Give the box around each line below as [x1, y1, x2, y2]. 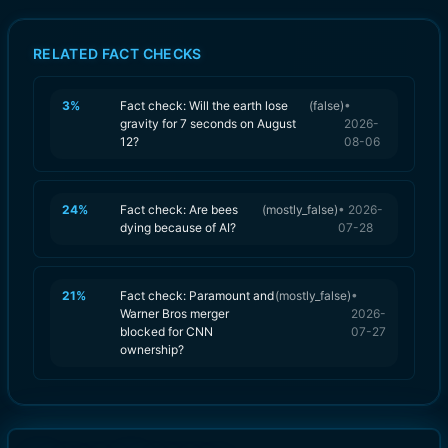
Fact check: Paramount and [120, 287, 274, 303]
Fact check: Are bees [120, 201, 238, 217]
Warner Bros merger [120, 305, 229, 321]
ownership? [120, 341, 184, 357]
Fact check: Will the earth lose [120, 97, 288, 113]
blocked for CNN [120, 323, 213, 339]
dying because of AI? [120, 219, 236, 235]
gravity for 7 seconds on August [120, 115, 296, 131]
